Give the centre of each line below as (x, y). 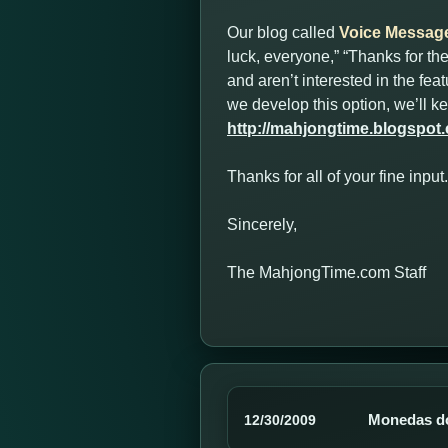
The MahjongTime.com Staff (326, 272)
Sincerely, (262, 224)
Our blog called (283, 32)
